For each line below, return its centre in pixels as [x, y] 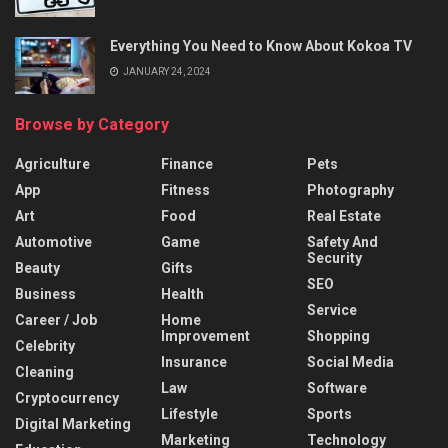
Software [337, 387]
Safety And [342, 241]
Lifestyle [189, 413]
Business [45, 293]
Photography [350, 189]
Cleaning [44, 371]
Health [182, 293]
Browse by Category [92, 124]
